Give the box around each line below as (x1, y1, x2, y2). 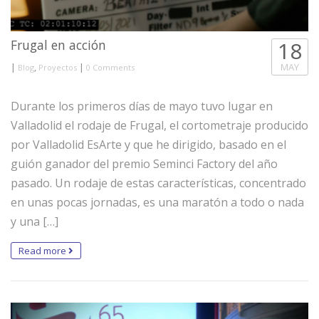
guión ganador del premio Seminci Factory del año (11, 156, 278, 172)
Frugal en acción (11, 36, 106, 54)
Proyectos (38, 62, 77, 73)
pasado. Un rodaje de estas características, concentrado (11, 175, 306, 192)
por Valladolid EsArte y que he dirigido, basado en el (11, 137, 286, 153)
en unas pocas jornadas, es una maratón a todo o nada (11, 194, 304, 211)
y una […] (11, 214, 58, 230)
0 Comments (86, 62, 135, 73)
